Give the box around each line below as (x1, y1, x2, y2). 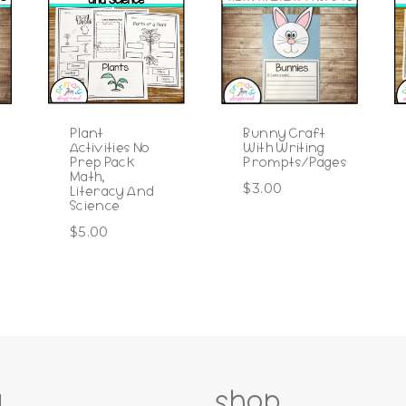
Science (70, 198, 121, 215)
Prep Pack (70, 154, 136, 171)
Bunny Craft (243, 125, 326, 142)
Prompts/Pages (243, 154, 347, 171)
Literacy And (70, 183, 155, 200)
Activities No (70, 140, 150, 157)
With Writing (243, 140, 325, 157)
